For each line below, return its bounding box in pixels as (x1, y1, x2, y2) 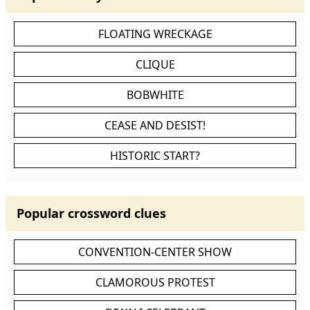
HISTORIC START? (110, 148, 200, 163)
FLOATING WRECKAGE (98, 26, 212, 42)
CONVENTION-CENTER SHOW (78, 244, 232, 259)
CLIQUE (135, 57, 175, 72)
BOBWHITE (126, 87, 184, 102)
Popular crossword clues (17, 205, 166, 221)
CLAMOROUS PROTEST (95, 275, 215, 290)
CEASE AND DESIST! (104, 118, 206, 133)
